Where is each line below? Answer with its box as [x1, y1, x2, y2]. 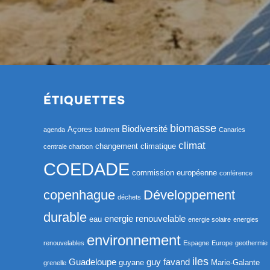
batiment [95, 125, 119, 133]
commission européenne [132, 168, 217, 177]
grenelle [43, 259, 66, 266]
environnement [87, 231, 181, 248]
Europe [212, 239, 233, 246]
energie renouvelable [104, 213, 186, 224]
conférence [219, 169, 253, 177]
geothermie [235, 239, 268, 246]
